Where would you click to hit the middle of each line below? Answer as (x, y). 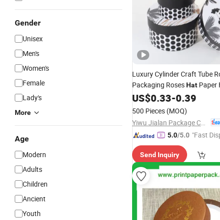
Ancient (34, 199)
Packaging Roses (159, 85)
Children (35, 184)
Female (34, 83)
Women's (36, 68)
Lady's (32, 97)
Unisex (33, 39)
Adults (32, 169)
